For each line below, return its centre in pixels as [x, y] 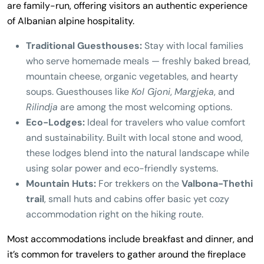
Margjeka [194, 92]
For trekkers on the [139, 184]
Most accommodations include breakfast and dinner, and [130, 239]
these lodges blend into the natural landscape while [138, 153]
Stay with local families [193, 46]
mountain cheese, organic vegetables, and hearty [132, 76]
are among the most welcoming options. [145, 107]
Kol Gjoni [151, 92]
